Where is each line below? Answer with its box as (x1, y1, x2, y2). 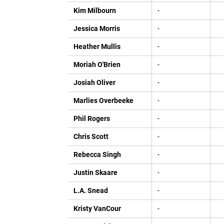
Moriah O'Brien (73, 60, 120, 68)
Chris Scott (73, 132, 108, 140)
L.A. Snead (73, 186, 108, 194)
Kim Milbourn (73, 6, 116, 14)
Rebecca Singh (73, 150, 121, 158)
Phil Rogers (73, 114, 110, 122)
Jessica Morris (73, 24, 120, 32)
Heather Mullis (73, 42, 120, 50)
